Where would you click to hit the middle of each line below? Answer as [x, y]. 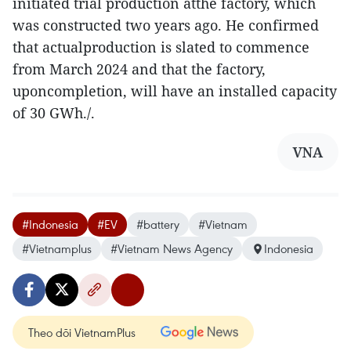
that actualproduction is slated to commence [161, 47]
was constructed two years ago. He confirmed [166, 25]
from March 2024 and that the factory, [139, 69]
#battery [158, 224]
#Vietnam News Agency [172, 248]
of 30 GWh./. [54, 113]
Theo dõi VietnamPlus [82, 332]
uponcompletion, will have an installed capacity [175, 91]
